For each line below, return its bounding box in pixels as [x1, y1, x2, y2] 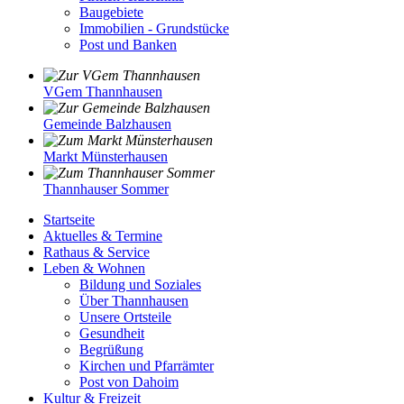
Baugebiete [79, 5, 143, 21]
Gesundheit [79, 326, 144, 342]
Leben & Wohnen [43, 261, 145, 277]
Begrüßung [79, 342, 143, 358]
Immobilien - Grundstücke [79, 21, 229, 37]
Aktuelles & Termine [43, 228, 162, 244]
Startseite [43, 212, 95, 228]
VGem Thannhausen [43, 84, 162, 100]
